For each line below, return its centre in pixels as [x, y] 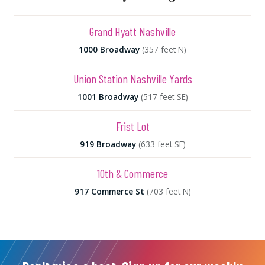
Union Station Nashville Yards [132, 78]
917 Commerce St [109, 191]
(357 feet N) [164, 49]
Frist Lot [132, 126]
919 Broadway [108, 144]
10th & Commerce [132, 173]
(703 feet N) [169, 191]
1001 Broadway [108, 96]
